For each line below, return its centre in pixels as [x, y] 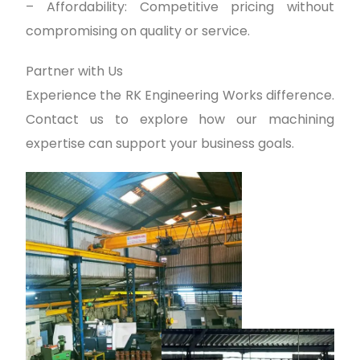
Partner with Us [74, 71]
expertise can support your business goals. [160, 143]
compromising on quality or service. [138, 31]
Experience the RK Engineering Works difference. [180, 95]
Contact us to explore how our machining [180, 119]
